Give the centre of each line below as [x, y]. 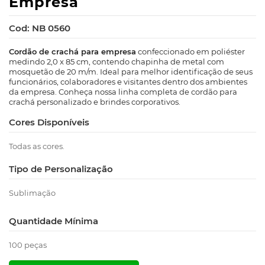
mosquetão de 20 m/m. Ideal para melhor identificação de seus [131, 71]
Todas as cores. [37, 146]
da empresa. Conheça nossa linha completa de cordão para [123, 91]
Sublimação [32, 193]
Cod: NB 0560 [40, 28]
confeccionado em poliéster [190, 51]
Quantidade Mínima [54, 221]
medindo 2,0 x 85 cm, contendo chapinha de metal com [117, 61]
